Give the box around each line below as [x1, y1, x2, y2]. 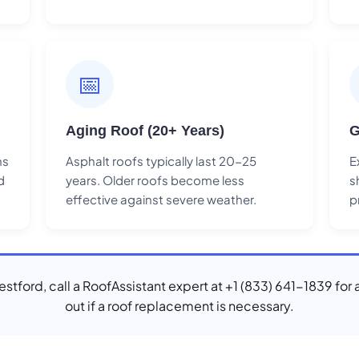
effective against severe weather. [66, 191, 257, 207]
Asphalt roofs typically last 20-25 [66, 152, 257, 168]
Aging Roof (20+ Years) [66, 122, 225, 139]
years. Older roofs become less [66, 171, 245, 188]
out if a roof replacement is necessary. [65, 296, 294, 314]
